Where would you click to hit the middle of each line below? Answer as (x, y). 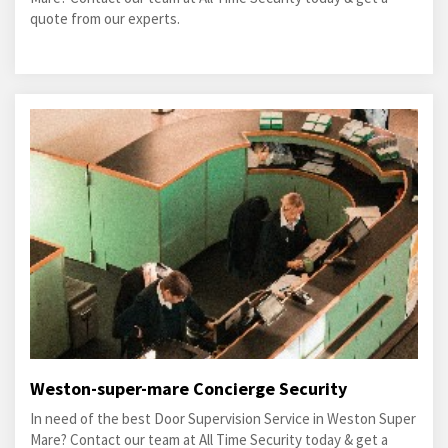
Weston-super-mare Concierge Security (188, 388)
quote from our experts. (105, 18)
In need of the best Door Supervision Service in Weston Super (223, 418)
